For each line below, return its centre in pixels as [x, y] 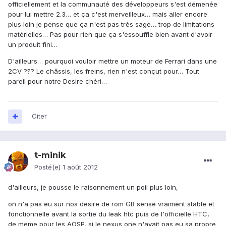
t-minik [50, 155]
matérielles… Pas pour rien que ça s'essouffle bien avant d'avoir [110, 35]
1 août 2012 [80, 167]
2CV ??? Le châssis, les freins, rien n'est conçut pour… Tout [104, 71]
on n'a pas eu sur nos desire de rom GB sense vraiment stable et [111, 204]
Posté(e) [48, 167]
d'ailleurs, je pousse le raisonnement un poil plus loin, [93, 187]
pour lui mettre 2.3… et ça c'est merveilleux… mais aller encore [108, 14]
